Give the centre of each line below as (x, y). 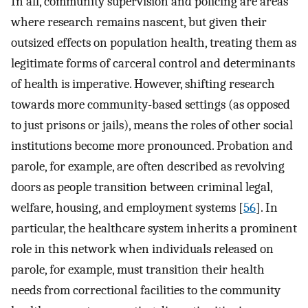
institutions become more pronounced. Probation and (152, 145)
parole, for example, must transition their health (138, 269)
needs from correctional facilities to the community (146, 290)
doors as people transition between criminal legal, (142, 187)
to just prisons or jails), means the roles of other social (152, 125)
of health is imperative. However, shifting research (143, 84)
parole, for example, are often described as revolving (148, 166)
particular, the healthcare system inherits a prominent (154, 228)
